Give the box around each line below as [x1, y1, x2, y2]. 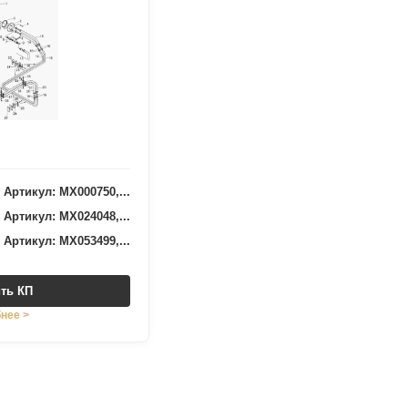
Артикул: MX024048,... [4, 209, 130, 223]
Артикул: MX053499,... [4, 234, 130, 248]
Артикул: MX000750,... [4, 185, 130, 199]
